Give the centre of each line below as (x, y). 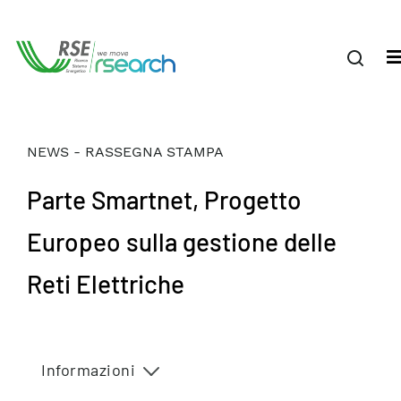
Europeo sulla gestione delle (182, 242)
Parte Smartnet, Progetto (164, 200)
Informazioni (88, 370)
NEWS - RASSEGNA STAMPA (125, 152)
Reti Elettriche (106, 284)
